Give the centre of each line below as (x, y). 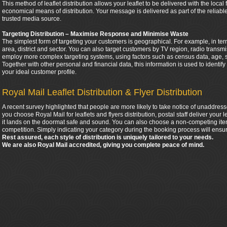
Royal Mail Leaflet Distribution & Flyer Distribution (102, 92)
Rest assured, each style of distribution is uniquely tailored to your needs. (108, 137)
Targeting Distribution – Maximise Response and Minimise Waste (95, 34)
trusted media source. (32, 19)
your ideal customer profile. (39, 72)
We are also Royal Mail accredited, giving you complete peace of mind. (103, 145)
